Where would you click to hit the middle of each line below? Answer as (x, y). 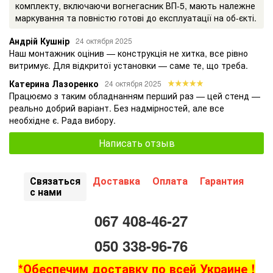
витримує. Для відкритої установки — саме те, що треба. (129, 65)
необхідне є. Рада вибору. (62, 120)
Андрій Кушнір (39, 41)
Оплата (170, 180)
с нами (45, 191)
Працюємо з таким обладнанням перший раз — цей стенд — (135, 95)
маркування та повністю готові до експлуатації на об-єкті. (136, 17)
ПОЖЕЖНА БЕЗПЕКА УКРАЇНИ (170, 29)
